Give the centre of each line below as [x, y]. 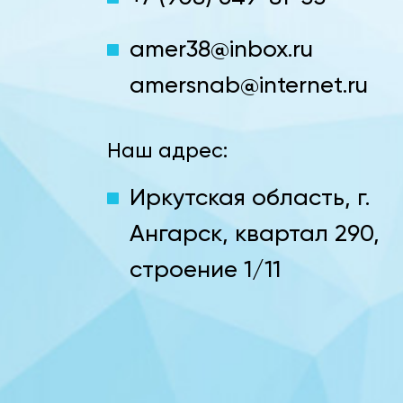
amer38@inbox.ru [221, 49]
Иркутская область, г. [250, 197]
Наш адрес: [167, 151]
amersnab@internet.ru [249, 85]
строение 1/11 [205, 269]
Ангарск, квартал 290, [255, 233]
